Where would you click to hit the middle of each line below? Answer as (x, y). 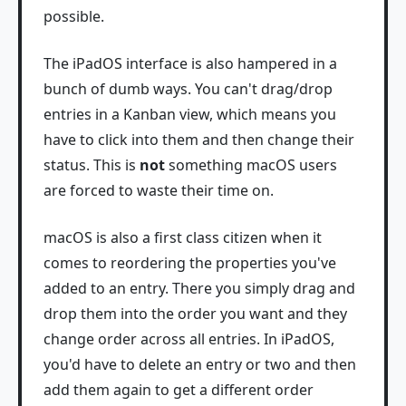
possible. (74, 17)
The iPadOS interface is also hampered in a (190, 64)
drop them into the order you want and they (195, 314)
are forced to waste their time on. (159, 191)
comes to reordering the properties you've (190, 263)
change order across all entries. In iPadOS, (189, 339)
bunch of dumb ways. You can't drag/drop (188, 89)
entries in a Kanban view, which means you (190, 115)
